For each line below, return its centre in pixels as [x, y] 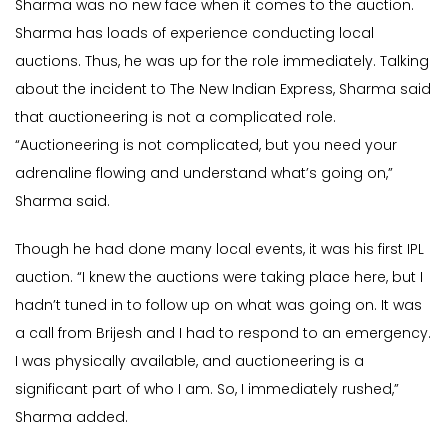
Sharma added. [71, 417]
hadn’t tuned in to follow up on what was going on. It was [218, 305]
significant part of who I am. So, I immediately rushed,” [207, 389]
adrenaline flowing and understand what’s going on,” [204, 173]
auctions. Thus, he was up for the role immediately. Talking [222, 61]
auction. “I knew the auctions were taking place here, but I [219, 277]
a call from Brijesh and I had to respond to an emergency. [223, 333]
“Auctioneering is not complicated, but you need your [206, 145]
